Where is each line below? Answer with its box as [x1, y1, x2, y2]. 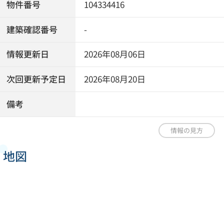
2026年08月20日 [84, 73, 146, 85]
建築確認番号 [6, 23, 58, 35]
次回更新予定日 [6, 73, 66, 85]
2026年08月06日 [84, 48, 146, 60]
